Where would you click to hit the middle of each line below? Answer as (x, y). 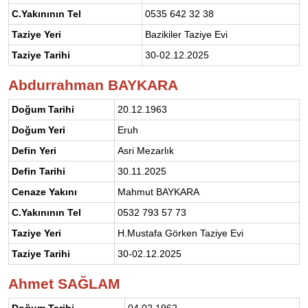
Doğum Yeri (38, 130)
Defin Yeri (34, 150)
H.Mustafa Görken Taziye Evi (180, 233)
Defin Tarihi (38, 171)
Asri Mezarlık (146, 150)
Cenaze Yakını (44, 191)
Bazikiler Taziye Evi (186, 34)
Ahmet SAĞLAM (64, 283)
